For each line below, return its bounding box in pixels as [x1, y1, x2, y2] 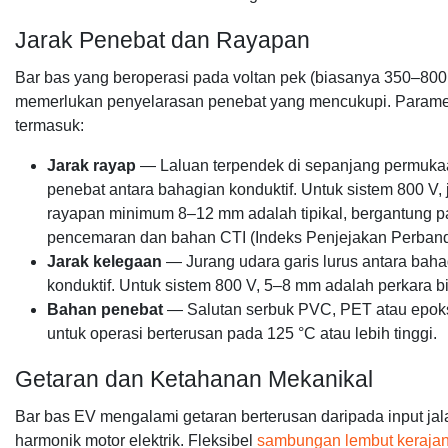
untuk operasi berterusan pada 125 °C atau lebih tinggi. [47, 325, 437, 342]
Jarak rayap [47, 157, 136, 174]
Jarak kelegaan [47, 253, 162, 270]
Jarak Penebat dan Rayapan [15, 27, 310, 53]
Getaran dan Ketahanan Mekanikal [15, 366, 373, 392]
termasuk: [15, 117, 84, 134]
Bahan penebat [47, 301, 163, 318]
